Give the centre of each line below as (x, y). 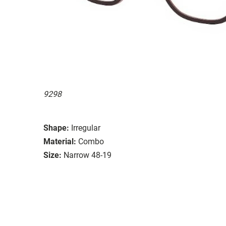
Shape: (56, 128)
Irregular (86, 128)
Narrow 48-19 (88, 155)
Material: (60, 141)
